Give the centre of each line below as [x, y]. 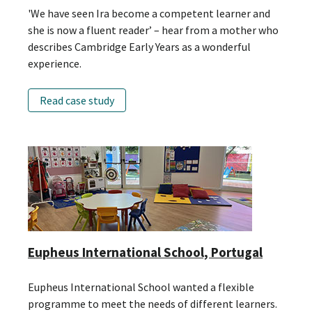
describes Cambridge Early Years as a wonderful [139, 46]
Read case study [77, 101]
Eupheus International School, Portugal [145, 252]
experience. [55, 63]
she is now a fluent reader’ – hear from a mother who [153, 30]
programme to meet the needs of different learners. [153, 303]
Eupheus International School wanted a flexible [141, 287]
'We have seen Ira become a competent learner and [149, 13]
